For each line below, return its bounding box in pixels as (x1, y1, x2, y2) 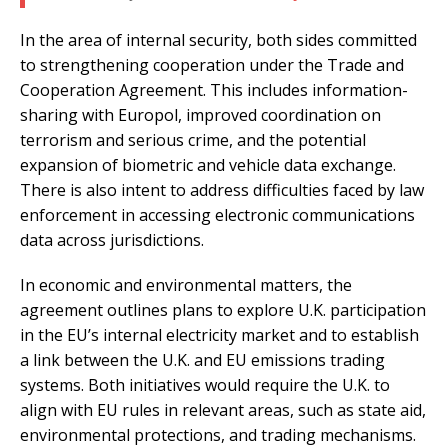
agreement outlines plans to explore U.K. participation (20, 298, 426, 321)
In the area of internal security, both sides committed (20, 28, 417, 51)
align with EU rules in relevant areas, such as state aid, (20, 398, 426, 421)
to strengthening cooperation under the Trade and (20, 53, 404, 76)
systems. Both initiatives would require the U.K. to (20, 373, 390, 396)
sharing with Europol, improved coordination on (20, 103, 381, 126)
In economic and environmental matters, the (20, 273, 352, 296)
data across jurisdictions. (20, 228, 204, 251)
